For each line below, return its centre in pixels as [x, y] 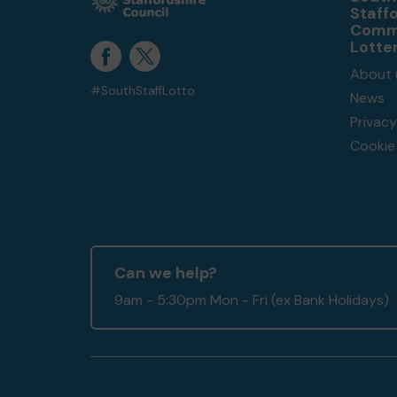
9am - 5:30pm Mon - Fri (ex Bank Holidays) [252, 300]
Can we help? [166, 273]
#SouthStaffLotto [143, 91]
